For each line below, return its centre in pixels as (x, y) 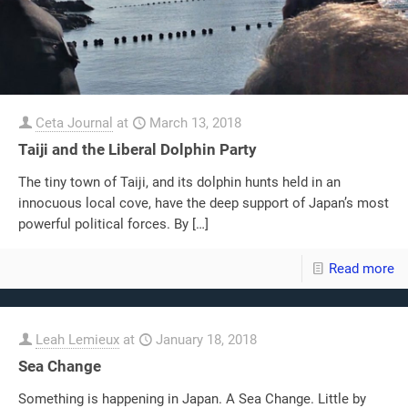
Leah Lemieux (77, 339)
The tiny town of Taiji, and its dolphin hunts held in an (179, 182)
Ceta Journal (74, 122)
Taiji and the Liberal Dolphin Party (138, 149)
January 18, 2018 (206, 339)
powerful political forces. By (103, 224)
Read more (362, 268)
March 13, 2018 (195, 122)
